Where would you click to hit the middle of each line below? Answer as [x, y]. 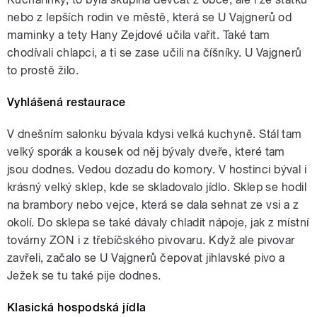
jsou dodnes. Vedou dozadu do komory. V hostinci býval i [157, 170]
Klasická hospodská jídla [77, 308]
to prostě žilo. [43, 71]
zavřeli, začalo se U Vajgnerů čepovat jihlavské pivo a [146, 258]
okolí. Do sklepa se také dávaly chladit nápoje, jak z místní [158, 223]
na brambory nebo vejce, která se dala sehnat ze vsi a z [153, 205]
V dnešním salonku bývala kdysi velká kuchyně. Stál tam [155, 134]
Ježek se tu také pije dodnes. [84, 276]
